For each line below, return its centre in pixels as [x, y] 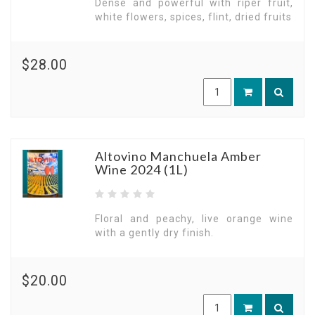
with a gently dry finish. [154, 233]
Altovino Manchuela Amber [178, 156]
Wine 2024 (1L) [142, 169]
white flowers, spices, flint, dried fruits [193, 17]
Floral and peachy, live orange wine [194, 219]
